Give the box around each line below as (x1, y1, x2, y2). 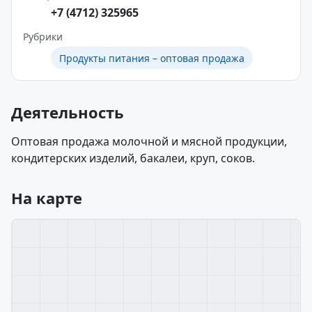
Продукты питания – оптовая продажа (59, 51, 244, 65)
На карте (11, 187, 82, 208)
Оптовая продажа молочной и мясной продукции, (11, 134, 287, 149)
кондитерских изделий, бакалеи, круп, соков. (11, 150, 255, 166)
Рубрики (23, 30, 63, 43)
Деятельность (11, 102, 124, 123)
